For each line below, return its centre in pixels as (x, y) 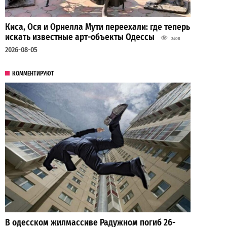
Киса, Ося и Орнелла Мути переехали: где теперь (98, 27)
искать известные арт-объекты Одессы (80, 37)
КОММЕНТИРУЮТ (33, 73)
